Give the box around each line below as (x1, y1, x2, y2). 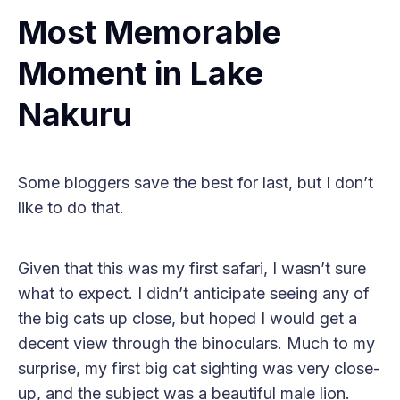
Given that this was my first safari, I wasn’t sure (18, 259, 366, 279)
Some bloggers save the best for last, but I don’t (18, 173, 373, 193)
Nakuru (18, 95, 132, 135)
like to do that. (18, 198, 124, 218)
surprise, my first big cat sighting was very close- (18, 359, 380, 379)
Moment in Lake (18, 54, 263, 94)
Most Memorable (18, 12, 281, 53)
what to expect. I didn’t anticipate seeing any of (18, 284, 370, 304)
